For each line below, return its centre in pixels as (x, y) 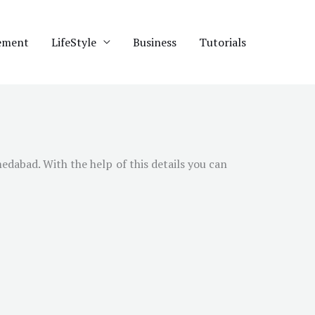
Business (155, 42)
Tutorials (223, 42)
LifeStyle (74, 42)
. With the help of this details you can (133, 164)
